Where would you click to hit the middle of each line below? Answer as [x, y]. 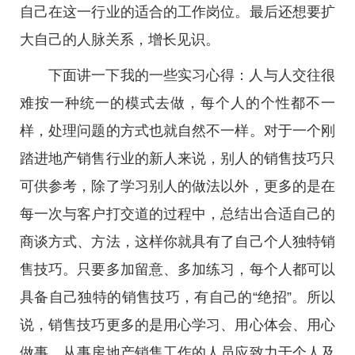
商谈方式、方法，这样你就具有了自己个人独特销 [177, 242]
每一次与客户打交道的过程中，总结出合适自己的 [177, 214]
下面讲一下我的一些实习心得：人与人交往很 [192, 75]
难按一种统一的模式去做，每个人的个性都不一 [177, 103]
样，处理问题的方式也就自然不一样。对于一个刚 [177, 131]
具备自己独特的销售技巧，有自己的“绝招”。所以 [177, 297]
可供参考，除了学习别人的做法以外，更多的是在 [177, 186]
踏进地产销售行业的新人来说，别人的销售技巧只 [177, 158]
